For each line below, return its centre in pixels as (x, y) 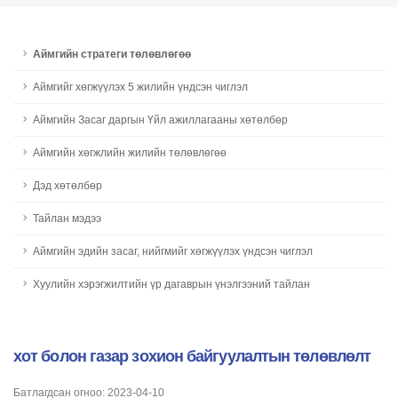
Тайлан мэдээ (67, 218)
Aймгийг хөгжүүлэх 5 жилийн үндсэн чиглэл (140, 87)
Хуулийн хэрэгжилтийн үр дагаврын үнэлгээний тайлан (171, 284)
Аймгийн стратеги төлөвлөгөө (112, 54)
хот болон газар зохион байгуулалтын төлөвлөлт (192, 356)
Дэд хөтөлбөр (68, 185)
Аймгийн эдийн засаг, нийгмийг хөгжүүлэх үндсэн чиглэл (173, 251)
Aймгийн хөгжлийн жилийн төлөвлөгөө (130, 152)
